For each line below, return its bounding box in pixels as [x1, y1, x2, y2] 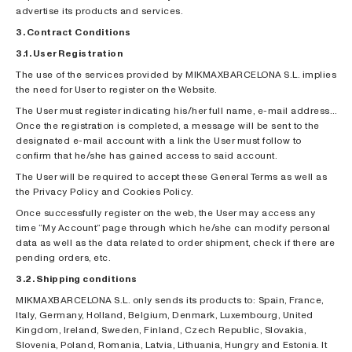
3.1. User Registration [16, 46, 123, 60]
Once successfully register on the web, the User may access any [16, 206, 315, 219]
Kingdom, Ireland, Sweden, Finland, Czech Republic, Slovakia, [16, 323, 306, 336]
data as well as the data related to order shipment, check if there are [16, 236, 335, 249]
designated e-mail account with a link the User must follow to [16, 134, 302, 147]
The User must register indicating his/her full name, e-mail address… [16, 104, 336, 117]
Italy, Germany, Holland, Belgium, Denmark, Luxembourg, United [16, 308, 313, 321]
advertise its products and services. [16, 4, 183, 17]
